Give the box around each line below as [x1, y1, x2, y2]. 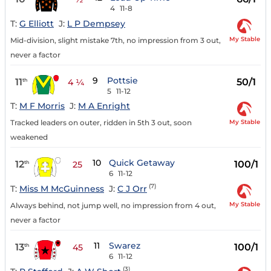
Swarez [109, 240, 141, 252]
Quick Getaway [109, 157, 175, 169]
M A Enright [78, 100, 130, 112]
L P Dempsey [67, 18, 125, 29]
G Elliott [19, 18, 54, 29]
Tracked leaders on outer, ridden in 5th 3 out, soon [10, 118, 192, 128]
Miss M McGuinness [19, 183, 104, 195]
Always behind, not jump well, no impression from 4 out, [10, 201, 216, 211]
